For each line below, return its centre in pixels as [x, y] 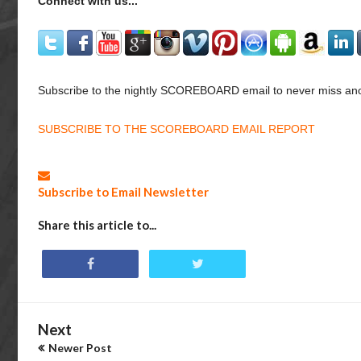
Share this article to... [97, 225]
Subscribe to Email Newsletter [123, 192]
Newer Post [80, 348]
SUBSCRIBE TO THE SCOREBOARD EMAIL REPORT [176, 129]
